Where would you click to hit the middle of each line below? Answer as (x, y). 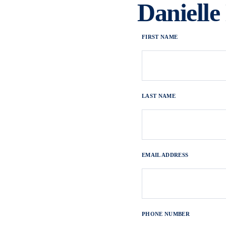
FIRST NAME (160, 37)
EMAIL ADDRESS (165, 155)
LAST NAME (159, 96)
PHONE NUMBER (166, 214)
